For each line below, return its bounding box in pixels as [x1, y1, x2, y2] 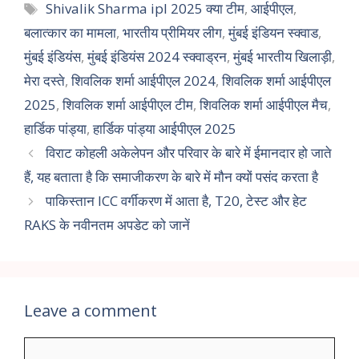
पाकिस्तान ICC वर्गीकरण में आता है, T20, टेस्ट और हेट [46, 192, 308, 211]
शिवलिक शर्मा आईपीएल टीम [63, 95, 193, 115]
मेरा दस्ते [24, 71, 65, 91]
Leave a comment [24, 300, 157, 322]
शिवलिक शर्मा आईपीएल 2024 [71, 71, 216, 91]
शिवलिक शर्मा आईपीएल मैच [200, 95, 328, 115]
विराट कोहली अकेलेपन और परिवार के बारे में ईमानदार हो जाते [46, 143, 333, 163]
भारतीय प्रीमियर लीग [123, 23, 222, 42]
